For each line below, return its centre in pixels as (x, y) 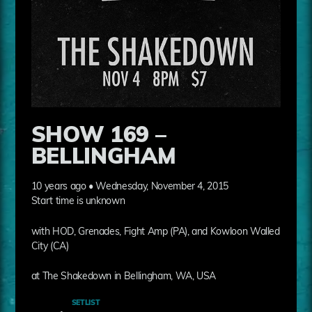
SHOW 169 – (99, 136)
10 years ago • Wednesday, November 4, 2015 (130, 187)
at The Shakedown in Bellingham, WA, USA (124, 277)
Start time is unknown (78, 202)
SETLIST (86, 303)
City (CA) (50, 247)
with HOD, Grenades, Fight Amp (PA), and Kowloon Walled (155, 232)
